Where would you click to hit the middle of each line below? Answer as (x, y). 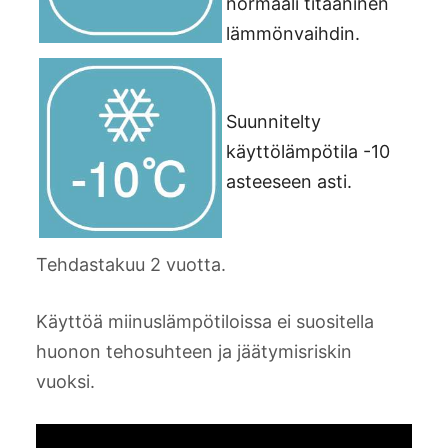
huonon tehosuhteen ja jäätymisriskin (194, 351)
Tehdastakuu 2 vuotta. (131, 264)
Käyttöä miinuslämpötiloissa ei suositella (205, 321)
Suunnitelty (273, 121)
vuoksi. (65, 381)
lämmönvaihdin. (293, 33)
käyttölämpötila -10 (308, 151)
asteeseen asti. (289, 181)
